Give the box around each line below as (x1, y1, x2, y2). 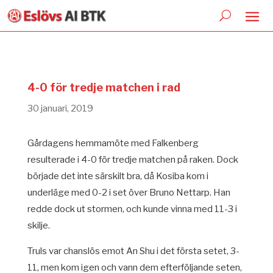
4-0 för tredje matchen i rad (27, 81, 180, 94)
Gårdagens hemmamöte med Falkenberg (27, 138, 199, 149)
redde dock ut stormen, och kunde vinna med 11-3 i (27, 204, 237, 214)
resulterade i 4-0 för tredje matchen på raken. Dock (27, 154, 238, 165)
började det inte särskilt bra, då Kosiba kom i (27, 171, 208, 182)
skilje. (27, 220, 50, 231)
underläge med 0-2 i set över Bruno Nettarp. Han (27, 187, 230, 198)
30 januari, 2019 (27, 103, 93, 114)
